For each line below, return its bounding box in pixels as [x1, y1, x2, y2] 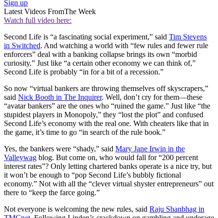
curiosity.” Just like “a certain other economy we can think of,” [4, 59, 196, 68]
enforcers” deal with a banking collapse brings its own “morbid [4, 50, 197, 59]
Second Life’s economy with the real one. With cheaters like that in [4, 119, 209, 128]
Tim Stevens [169, 33, 207, 41]
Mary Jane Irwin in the [115, 145, 185, 153]
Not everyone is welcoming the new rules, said [4, 205, 149, 214]
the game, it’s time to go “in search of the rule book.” [4, 128, 165, 137]
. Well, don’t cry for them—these [102, 93, 202, 102]
